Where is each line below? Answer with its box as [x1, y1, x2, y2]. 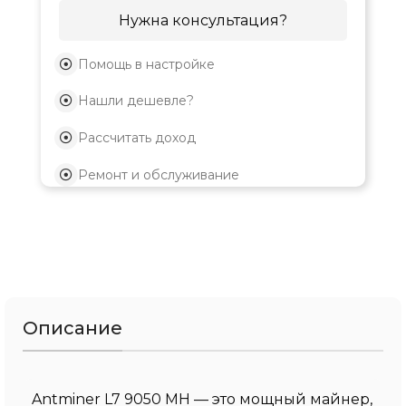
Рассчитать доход [77, 130, 196, 147]
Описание [23, 316, 122, 339]
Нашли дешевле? [77, 92, 194, 110]
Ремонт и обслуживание [77, 166, 239, 183]
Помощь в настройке [77, 55, 215, 72]
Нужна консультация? [119, 11, 287, 29]
